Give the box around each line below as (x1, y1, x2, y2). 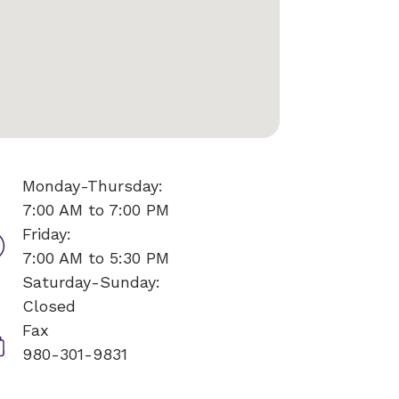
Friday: (21, 224, 71, 243)
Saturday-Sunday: (21, 273, 160, 291)
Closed (21, 297, 76, 315)
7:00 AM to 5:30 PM (21, 248, 169, 267)
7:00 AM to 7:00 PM (21, 200, 169, 219)
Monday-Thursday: (21, 176, 163, 195)
